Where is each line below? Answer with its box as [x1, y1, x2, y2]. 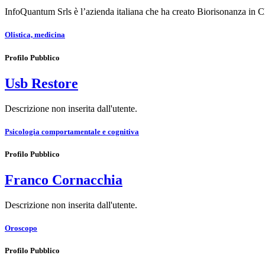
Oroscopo [5, 224, 37, 233]
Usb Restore [5, 75, 78, 91]
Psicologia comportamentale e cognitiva [5, 127, 139, 136]
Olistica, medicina [5, 30, 65, 40]
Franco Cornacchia [5, 172, 122, 188]
